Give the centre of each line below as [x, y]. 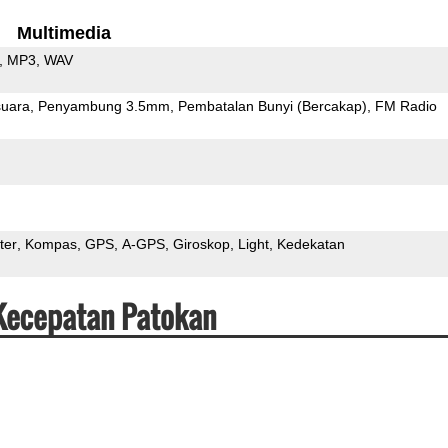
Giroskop [201, 243]
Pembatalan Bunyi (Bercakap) [272, 105]
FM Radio [405, 105]
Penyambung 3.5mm [103, 105]
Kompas [50, 243]
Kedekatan [310, 243]
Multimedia [64, 32]
